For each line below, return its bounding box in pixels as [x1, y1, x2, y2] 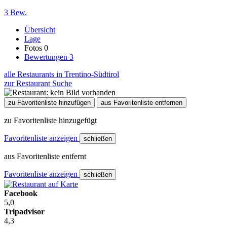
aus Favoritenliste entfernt [4, 152, 86, 161]
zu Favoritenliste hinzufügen [8, 98, 91, 106]
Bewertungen [24, 52, 69, 61]
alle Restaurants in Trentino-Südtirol [4, 69, 119, 79]
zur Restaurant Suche [4, 79, 72, 88]
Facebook [4, 188, 37, 198]
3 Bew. [4, 8, 27, 17]
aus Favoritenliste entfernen [101, 98, 182, 106]
